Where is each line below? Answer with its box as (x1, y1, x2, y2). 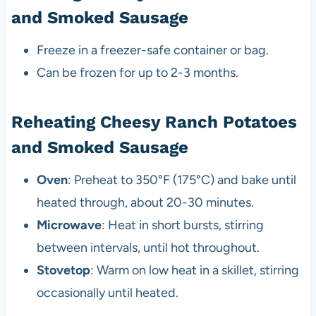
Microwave (36, 217, 102, 233)
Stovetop (36, 262, 90, 278)
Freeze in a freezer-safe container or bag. (36, 42, 269, 58)
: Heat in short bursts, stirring (101, 217, 264, 233)
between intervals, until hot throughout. (36, 239, 260, 255)
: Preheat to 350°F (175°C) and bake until (67, 171, 296, 188)
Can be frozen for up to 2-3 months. (36, 64, 238, 80)
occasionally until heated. (36, 284, 178, 300)
